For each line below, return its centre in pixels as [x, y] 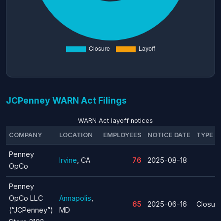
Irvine [68, 160]
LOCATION [76, 135]
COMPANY [25, 135]
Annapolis [75, 198]
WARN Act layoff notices [115, 120]
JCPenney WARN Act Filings [66, 100]
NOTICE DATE [169, 135]
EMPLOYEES [122, 135]
